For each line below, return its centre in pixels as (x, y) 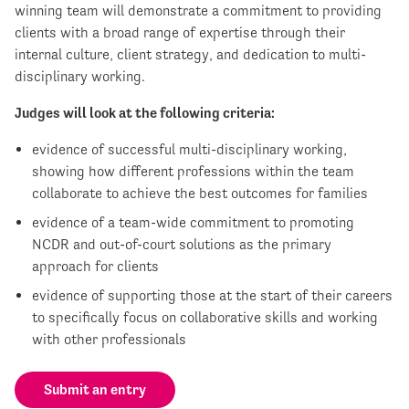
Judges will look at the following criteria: (145, 112)
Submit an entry (95, 389)
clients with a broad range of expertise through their (180, 32)
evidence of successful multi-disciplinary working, (190, 149)
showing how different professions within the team (194, 171)
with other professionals (110, 339)
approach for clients (96, 266)
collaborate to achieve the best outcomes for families (200, 193)
